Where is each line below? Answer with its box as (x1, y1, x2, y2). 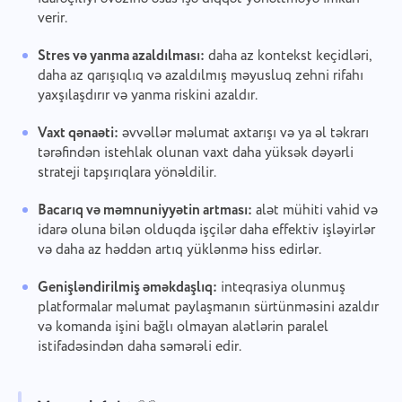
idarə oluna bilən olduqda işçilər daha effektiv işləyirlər (37, 220, 375, 241)
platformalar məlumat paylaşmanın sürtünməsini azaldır (37, 297, 379, 319)
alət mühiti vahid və (251, 200, 378, 222)
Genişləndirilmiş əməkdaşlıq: (37, 277, 217, 299)
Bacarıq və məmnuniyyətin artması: (37, 200, 252, 222)
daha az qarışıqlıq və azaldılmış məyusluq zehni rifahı (37, 66, 363, 87)
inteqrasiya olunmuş (216, 277, 345, 299)
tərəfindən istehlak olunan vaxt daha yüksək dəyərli (37, 143, 354, 164)
